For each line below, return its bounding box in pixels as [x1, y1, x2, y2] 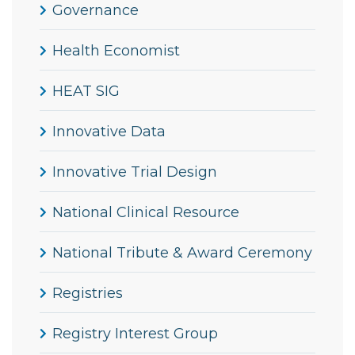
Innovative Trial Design [52, 163, 217, 181]
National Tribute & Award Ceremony [52, 244, 312, 262]
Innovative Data [52, 123, 166, 141]
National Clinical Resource [52, 204, 239, 222]
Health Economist [52, 42, 180, 60]
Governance [52, 2, 139, 20]
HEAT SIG [52, 82, 120, 101]
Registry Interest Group [52, 325, 218, 343]
